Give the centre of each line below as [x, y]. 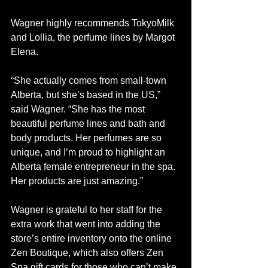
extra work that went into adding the [87, 224]
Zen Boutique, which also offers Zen [88, 253]
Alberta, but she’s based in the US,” [87, 95]
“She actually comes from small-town [90, 81]
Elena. [25, 52]
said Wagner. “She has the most [79, 109]
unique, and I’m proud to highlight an [89, 153]
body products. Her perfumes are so [87, 138]
